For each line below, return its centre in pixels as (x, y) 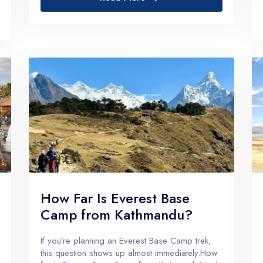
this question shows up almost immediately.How (129, 253)
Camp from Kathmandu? (116, 215)
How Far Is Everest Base (115, 198)
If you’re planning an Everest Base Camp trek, (126, 241)
